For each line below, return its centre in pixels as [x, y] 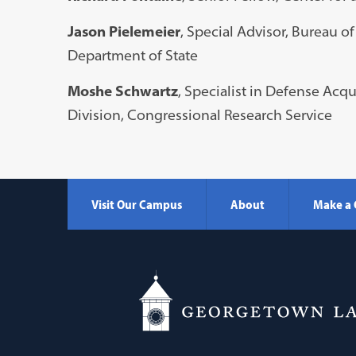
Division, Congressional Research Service [199, 114]
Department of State [132, 55]
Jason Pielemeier [124, 31]
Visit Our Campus [136, 204]
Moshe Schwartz [122, 91]
